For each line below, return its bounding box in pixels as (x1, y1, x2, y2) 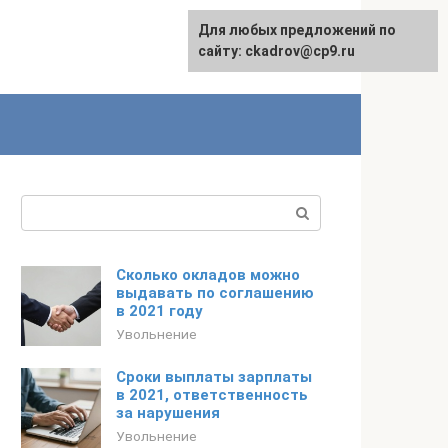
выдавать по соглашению (116, 284, 314, 302)
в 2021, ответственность (116, 386, 308, 404)
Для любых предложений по (198, 22, 396, 38)
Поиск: (21, 197, 72, 216)
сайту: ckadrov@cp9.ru (198, 43, 355, 59)
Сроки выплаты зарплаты (116, 368, 312, 386)
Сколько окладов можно (116, 266, 300, 284)
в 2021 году (116, 302, 203, 320)
